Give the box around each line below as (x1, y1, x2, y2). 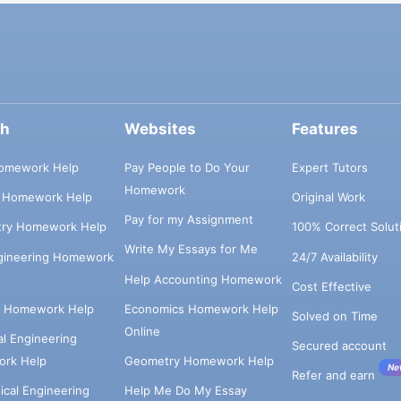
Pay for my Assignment (124, 212, 253, 227)
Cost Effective (291, 278, 371, 294)
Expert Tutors (291, 159, 368, 175)
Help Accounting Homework (124, 271, 282, 286)
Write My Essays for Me (124, 242, 258, 257)
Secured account (291, 338, 387, 354)
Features (291, 120, 358, 139)
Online (124, 323, 160, 338)
